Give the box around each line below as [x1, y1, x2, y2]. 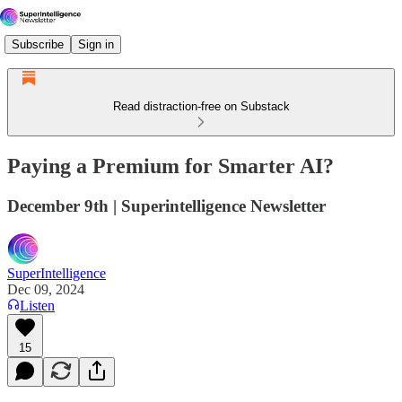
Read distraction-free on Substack [112, 100, 290, 113]
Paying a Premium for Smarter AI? [7, 153, 334, 178]
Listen [20, 297, 55, 313]
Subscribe [12, 37, 64, 51]
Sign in [78, 37, 114, 51]
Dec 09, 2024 [7, 281, 84, 297]
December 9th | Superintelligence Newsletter [7, 196, 326, 215]
